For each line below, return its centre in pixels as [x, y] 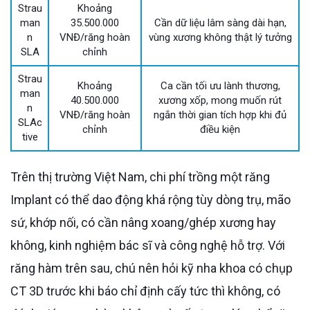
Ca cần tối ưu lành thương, [220, 85]
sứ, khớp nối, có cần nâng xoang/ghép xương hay [143, 222]
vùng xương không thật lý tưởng [220, 37]
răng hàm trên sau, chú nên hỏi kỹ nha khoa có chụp [152, 268]
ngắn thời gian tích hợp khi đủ [220, 115]
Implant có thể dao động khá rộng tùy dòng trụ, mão [151, 199]
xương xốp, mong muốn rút [220, 100]
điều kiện [220, 129]
